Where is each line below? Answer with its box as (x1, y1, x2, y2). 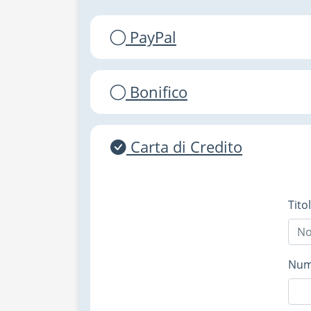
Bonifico (130, 81, 187, 103)
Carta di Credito (131, 136, 242, 158)
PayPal (130, 26, 176, 48)
